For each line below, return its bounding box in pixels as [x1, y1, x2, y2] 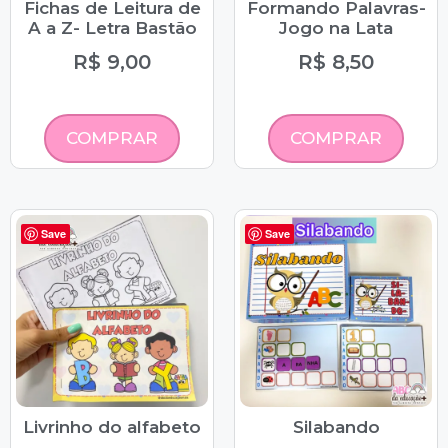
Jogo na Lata [279, 18, 393, 39]
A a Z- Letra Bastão [27, 18, 197, 39]
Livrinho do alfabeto [23, 417, 201, 438]
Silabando [292, 417, 380, 438]
